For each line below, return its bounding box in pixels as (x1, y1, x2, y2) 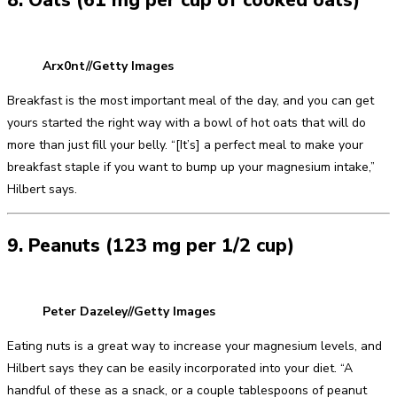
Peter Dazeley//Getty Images (43, 302, 215, 320)
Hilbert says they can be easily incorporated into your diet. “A (7, 359, 353, 377)
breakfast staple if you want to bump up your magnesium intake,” (7, 158, 375, 175)
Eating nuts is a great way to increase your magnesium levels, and (7, 337, 382, 354)
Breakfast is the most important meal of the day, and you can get (7, 91, 374, 109)
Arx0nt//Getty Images (43, 57, 174, 74)
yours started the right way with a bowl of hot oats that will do (7, 113, 366, 131)
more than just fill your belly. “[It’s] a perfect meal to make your (7, 136, 363, 153)
